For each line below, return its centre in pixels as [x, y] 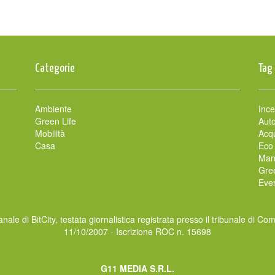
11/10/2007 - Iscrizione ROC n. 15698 [137, 231]
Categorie [55, 68]
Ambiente [54, 108]
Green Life [56, 121]
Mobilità [50, 133]
